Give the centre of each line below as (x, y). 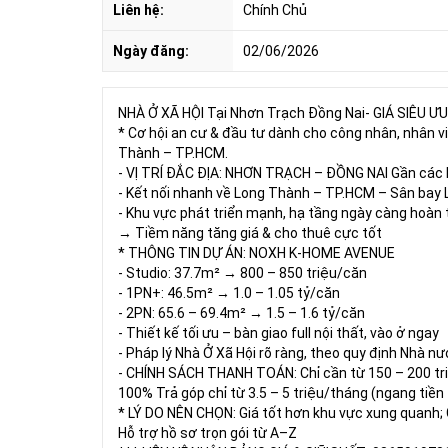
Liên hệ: (138, 10)
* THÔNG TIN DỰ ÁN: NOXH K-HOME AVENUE (256, 253)
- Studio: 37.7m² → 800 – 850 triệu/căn (242, 273)
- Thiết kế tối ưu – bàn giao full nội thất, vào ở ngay (278, 333)
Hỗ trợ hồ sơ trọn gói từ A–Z (207, 433)
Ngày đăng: (151, 51)
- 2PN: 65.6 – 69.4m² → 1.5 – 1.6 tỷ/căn (241, 313)
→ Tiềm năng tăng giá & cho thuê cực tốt (250, 233)
